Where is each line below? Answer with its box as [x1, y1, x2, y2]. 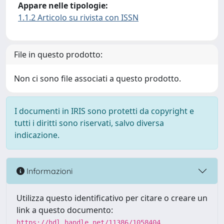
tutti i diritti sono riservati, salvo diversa [14, 117, 164, 128]
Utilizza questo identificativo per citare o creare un [16, 192, 207, 203]
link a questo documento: [16, 204, 113, 215]
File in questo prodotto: [14, 49, 102, 60]
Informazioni [24, 165, 72, 176]
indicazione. [14, 129, 59, 140]
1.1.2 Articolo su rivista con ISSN [18, 12, 138, 23]
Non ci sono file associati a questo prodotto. [14, 73, 181, 84]
